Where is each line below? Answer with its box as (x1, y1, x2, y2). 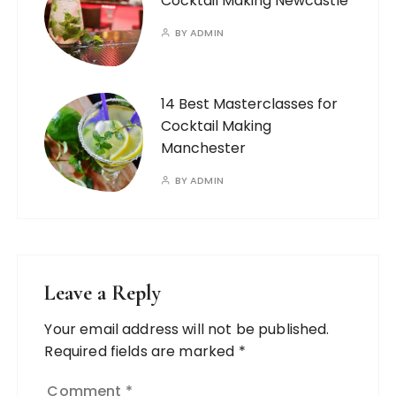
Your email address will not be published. (44, 318, 330, 339)
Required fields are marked (44, 340, 239, 362)
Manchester (161, 137, 247, 158)
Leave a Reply (44, 279, 162, 306)
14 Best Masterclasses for (161, 93, 339, 114)
